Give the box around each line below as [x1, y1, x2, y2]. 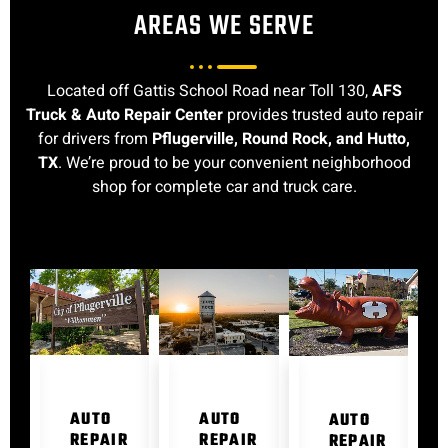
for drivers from [38, 127, 152, 152]
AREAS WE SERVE [133, 5, 315, 49]
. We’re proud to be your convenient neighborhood [57, 151, 411, 176]
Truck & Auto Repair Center [25, 103, 223, 128]
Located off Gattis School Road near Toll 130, [46, 79, 372, 104]
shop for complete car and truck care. [91, 175, 357, 200]
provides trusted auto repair [222, 103, 423, 128]
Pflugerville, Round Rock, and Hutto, [152, 127, 410, 152]
